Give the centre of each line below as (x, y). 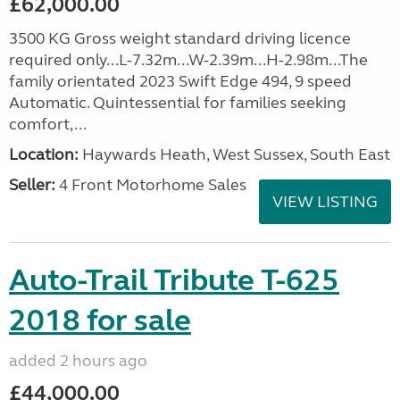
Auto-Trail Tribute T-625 (174, 280)
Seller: (32, 185)
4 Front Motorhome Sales (151, 185)
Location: (44, 154)
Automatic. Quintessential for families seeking (178, 103)
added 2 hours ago (78, 361)
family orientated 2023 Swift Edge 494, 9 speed (180, 81)
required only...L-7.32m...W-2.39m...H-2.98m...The (188, 60)
